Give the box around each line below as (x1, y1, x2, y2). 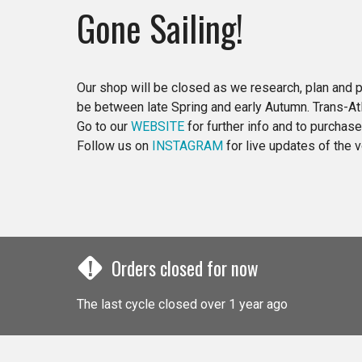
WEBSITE (131, 118, 184, 134)
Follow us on (77, 137, 152, 154)
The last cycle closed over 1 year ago (77, 296, 288, 312)
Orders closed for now (112, 254, 259, 282)
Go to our (77, 118, 131, 134)
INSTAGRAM (152, 137, 223, 154)
